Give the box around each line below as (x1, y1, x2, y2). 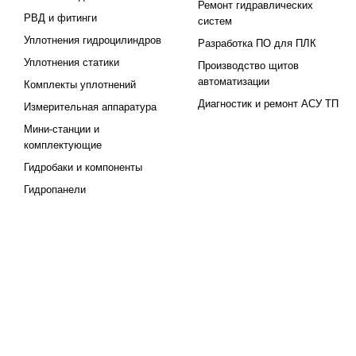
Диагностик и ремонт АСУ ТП (198, 98, 339, 110)
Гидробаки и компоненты (24, 161, 142, 173)
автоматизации (198, 75, 270, 87)
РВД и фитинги (24, 12, 97, 24)
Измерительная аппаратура (24, 101, 157, 113)
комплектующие (24, 139, 102, 151)
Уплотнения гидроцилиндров (24, 34, 161, 46)
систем (198, 15, 233, 27)
